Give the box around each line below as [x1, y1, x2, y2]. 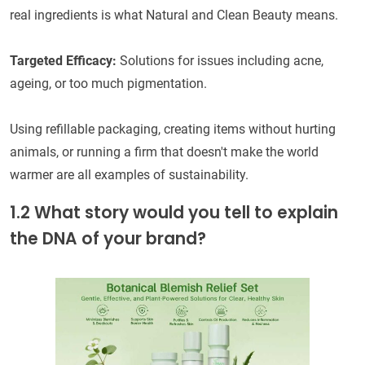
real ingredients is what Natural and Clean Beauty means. [10, 7, 338, 24]
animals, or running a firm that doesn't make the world [10, 144, 319, 161]
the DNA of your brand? [10, 227, 206, 251]
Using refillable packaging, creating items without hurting [10, 121, 336, 138]
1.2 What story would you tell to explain [10, 201, 338, 225]
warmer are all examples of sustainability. [10, 167, 248, 183]
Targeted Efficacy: [10, 53, 120, 69]
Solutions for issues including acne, [120, 53, 323, 69]
